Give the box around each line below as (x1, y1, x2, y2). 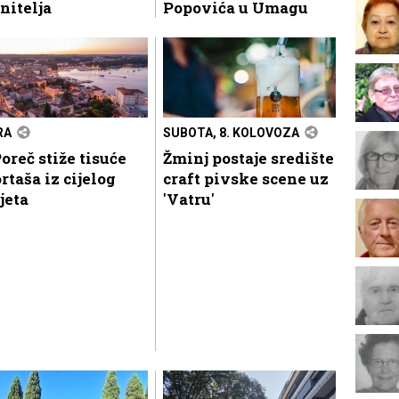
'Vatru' (163, 188, 215, 209)
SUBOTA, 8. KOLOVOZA (163, 125, 299, 140)
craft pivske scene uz (163, 167, 329, 189)
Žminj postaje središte (163, 147, 334, 168)
